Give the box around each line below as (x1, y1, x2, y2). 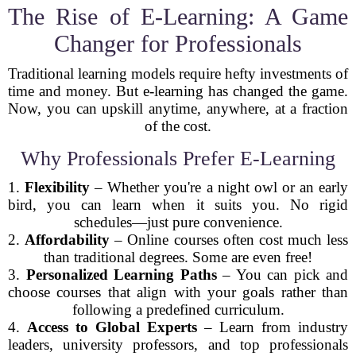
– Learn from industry (197, 319, 348, 335)
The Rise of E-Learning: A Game (8, 3, 348, 29)
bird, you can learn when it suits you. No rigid (8, 196, 348, 213)
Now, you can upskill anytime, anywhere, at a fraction (8, 100, 348, 117)
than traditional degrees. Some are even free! (44, 249, 312, 265)
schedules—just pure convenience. (73, 214, 283, 230)
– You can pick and (216, 266, 348, 283)
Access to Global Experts (27, 319, 197, 335)
